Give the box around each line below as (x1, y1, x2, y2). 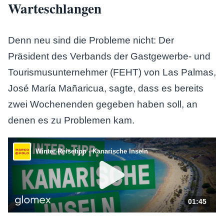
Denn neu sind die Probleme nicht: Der (8, 35, 174, 45)
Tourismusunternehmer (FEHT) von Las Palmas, (8, 67, 216, 77)
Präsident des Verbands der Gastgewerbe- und (8, 51, 210, 61)
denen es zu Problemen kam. (8, 115, 134, 125)
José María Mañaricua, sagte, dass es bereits (8, 83, 203, 93)
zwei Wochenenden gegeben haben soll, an (8, 99, 197, 109)
